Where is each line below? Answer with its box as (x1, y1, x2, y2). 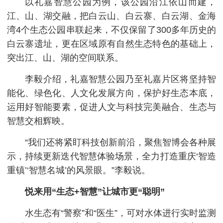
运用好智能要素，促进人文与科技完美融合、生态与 (6, 102, 217, 112)
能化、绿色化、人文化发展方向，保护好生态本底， (6, 88, 217, 98)
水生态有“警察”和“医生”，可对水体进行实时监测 (24, 208, 217, 218)
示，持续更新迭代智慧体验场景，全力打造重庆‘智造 (6, 151, 217, 161)
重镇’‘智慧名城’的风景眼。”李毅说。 (6, 165, 150, 175)
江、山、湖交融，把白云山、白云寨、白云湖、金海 (6, 10, 217, 21)
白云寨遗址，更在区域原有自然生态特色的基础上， (6, 38, 217, 49)
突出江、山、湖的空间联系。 (6, 52, 123, 63)
